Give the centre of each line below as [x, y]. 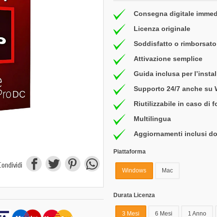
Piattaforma [130, 152]
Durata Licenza [134, 195]
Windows [134, 170]
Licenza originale [162, 28]
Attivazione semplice [168, 58]
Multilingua [152, 118]
